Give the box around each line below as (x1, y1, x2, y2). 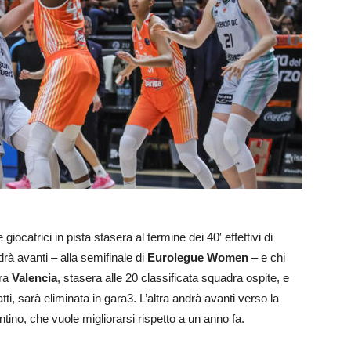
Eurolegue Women (147, 251, 248, 265)
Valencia (12, 271, 57, 285)
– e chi (248, 251, 285, 265)
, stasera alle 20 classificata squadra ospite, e (57, 271, 289, 285)
